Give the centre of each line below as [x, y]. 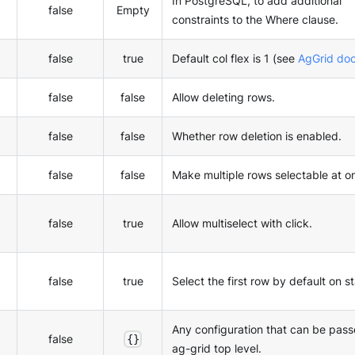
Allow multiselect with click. [242, 223]
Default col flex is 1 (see [235, 59]
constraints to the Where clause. [255, 20]
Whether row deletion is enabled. [257, 136]
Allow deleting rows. [223, 97]
